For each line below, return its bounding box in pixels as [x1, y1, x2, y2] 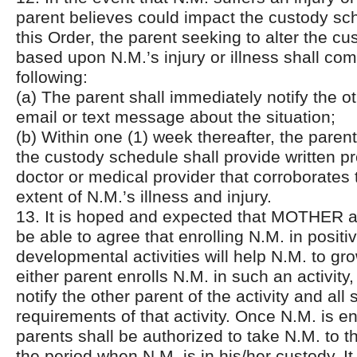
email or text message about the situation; [16, 108, 335, 126]
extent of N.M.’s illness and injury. [16, 187, 272, 206]
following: [16, 68, 88, 86]
